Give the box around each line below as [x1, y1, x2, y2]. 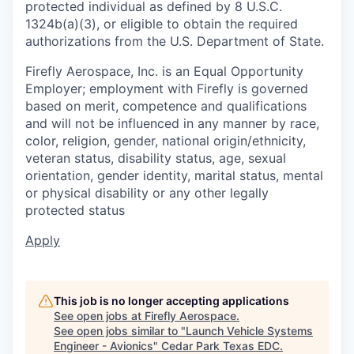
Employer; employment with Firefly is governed [25, 81, 308, 96]
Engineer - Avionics [54, 339, 153, 352]
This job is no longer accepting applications [54, 294, 289, 307]
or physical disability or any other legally [25, 185, 269, 201]
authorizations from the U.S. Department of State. [25, 33, 324, 49]
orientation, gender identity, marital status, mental [25, 168, 323, 183]
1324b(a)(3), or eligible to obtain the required [25, 16, 298, 32]
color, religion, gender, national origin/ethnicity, [25, 133, 306, 149]
